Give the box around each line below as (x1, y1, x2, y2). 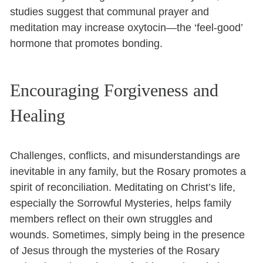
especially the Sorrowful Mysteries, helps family (10, 197, 232, 209)
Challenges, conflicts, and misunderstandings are (10, 149, 241, 161)
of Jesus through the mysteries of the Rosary (10, 244, 220, 257)
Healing (10, 105, 66, 125)
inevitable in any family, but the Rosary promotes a (10, 165, 247, 177)
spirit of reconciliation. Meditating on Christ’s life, (10, 181, 236, 193)
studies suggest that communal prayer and (10, 5, 210, 18)
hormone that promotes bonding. (10, 37, 163, 49)
